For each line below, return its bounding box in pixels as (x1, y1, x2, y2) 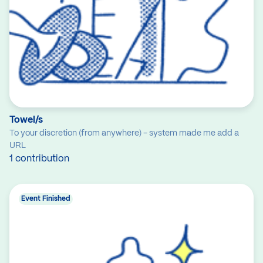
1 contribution (9, 154, 69, 164)
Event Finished (21, 195, 70, 203)
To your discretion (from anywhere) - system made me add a (9, 129, 239, 138)
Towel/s (9, 116, 43, 125)
